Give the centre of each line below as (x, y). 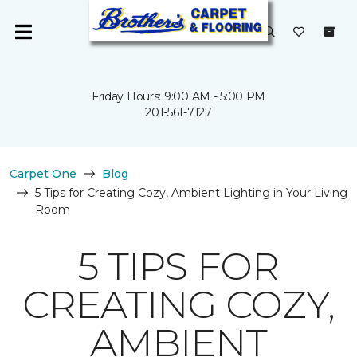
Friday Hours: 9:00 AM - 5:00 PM (178, 96)
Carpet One (43, 174)
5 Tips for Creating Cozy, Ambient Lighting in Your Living (191, 193)
